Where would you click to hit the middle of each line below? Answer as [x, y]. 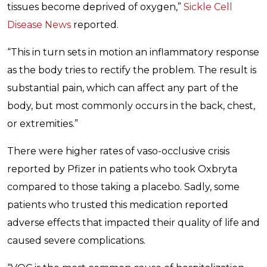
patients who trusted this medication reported [118, 205]
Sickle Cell [208, 7]
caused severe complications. [77, 240]
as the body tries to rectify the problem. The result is [132, 70]
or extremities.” [43, 124]
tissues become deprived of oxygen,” [95, 7]
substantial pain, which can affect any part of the [123, 88]
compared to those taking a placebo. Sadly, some [123, 187]
